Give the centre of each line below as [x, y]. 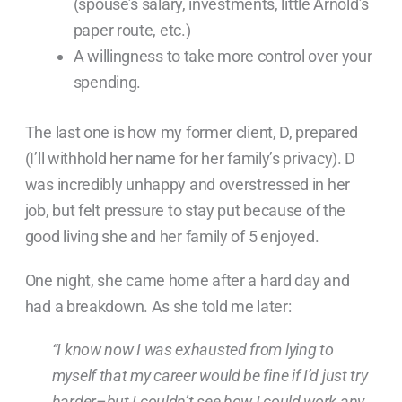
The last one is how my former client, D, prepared [192, 132]
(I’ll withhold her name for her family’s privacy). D [190, 158]
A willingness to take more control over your [223, 56]
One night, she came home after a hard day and [187, 280]
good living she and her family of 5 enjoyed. [172, 236]
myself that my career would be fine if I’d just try [210, 376]
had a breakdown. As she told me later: [158, 306]
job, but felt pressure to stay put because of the [185, 210]
